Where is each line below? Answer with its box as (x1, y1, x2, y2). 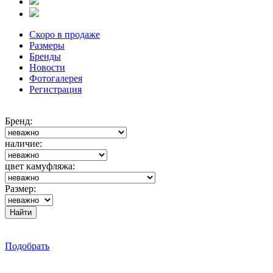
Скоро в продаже (29, 29, 100, 40)
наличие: (5, 138, 42, 149)
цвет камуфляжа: (5, 161, 75, 171)
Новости (29, 62, 65, 73)
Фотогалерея (29, 73, 82, 83)
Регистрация (29, 84, 82, 94)
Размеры (29, 40, 65, 51)
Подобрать (5, 241, 49, 251)
